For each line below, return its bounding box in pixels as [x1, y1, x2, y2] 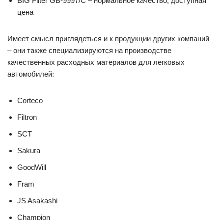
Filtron [17, 113, 37, 121]
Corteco [17, 96, 43, 105]
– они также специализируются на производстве [7, 46, 171, 55]
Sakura [17, 146, 40, 155]
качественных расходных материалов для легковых [7, 58, 185, 66]
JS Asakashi [17, 196, 57, 205]
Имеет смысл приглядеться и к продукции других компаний [7, 34, 209, 43]
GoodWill [17, 163, 46, 171]
